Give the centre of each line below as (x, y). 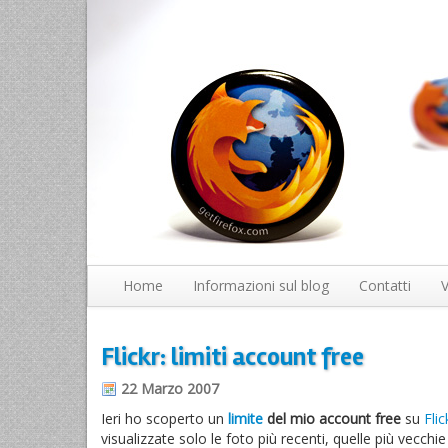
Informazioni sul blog (261, 285)
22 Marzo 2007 (170, 388)
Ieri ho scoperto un (164, 418)
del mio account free (332, 418)
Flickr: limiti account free (232, 357)
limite (245, 418)
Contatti (385, 285)
